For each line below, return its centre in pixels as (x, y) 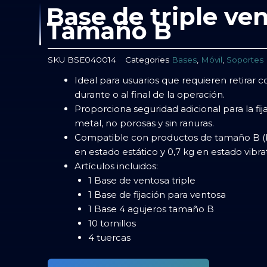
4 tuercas (109, 238)
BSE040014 (92, 60)
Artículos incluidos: (116, 166)
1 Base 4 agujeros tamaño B (151, 209)
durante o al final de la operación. (150, 95)
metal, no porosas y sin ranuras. (144, 123)
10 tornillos (112, 223)
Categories (147, 60)
